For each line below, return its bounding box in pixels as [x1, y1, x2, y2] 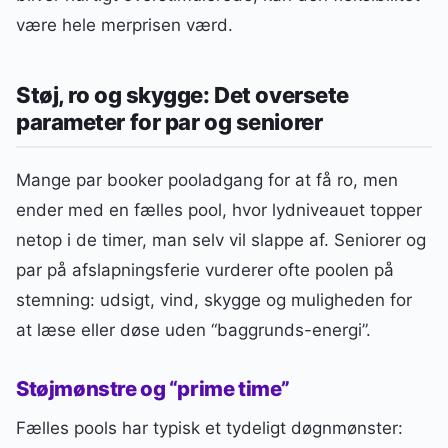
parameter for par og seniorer [16, 109, 323, 136]
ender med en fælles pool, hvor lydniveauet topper [16, 200, 422, 221]
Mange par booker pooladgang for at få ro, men [16, 170, 398, 191]
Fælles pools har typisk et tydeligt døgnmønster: [16, 417, 403, 438]
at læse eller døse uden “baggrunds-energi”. [16, 320, 371, 341]
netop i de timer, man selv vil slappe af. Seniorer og [16, 230, 426, 251]
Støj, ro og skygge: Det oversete [16, 82, 349, 109]
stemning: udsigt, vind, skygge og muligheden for [16, 290, 412, 311]
